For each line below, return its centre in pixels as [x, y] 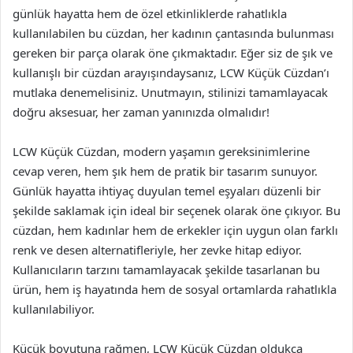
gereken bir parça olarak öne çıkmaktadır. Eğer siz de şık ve [173, 53]
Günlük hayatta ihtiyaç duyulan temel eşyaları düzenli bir [167, 191]
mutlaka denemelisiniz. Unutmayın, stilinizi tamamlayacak [170, 92]
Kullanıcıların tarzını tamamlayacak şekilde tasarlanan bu [166, 269]
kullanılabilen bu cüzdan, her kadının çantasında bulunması [173, 33]
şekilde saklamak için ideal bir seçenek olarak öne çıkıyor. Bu [176, 210]
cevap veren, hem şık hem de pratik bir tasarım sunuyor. [165, 171]
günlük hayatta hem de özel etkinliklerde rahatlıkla [150, 13]
